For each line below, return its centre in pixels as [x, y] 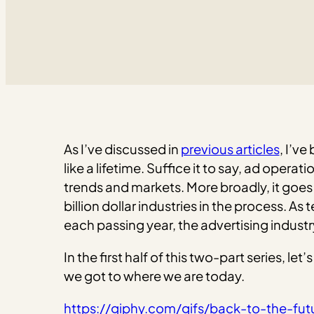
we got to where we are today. [154, 275]
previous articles [230, 149]
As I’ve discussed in [122, 149]
